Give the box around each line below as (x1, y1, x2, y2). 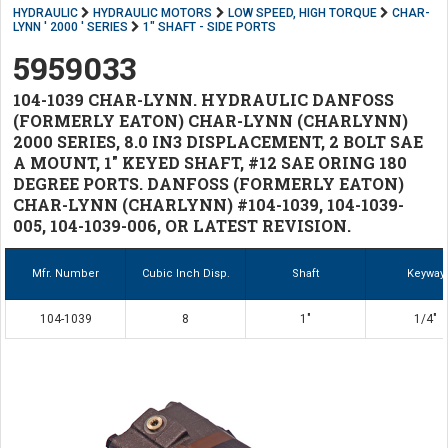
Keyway (406, 267, 445, 280)
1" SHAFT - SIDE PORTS (143, 20, 277, 34)
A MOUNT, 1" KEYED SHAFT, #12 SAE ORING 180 (13, 152, 407, 173)
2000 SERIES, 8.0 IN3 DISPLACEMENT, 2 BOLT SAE (13, 131, 423, 152)
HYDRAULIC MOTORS (93, 6, 213, 20)
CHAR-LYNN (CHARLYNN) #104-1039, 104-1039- (13, 194, 404, 215)
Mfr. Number (32, 267, 99, 280)
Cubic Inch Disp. (141, 267, 230, 280)
